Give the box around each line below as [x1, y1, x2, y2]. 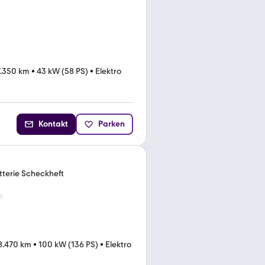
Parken [98, 119, 125, 129]
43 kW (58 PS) [37, 66, 88, 76]
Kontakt [38, 119, 68, 129]
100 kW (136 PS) [38, 240, 98, 250]
